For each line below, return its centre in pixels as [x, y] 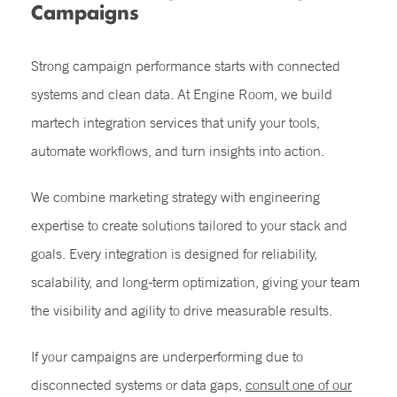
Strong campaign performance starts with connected [186, 66]
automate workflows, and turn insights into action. [178, 151]
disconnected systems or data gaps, [138, 385]
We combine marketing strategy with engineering [175, 197]
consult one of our [299, 385]
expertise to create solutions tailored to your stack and [189, 225]
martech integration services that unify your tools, [175, 122]
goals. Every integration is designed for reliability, [174, 253]
